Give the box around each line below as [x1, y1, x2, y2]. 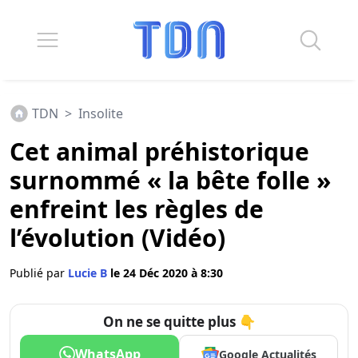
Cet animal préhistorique [10, 135, 309, 168]
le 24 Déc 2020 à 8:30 [110, 265, 223, 280]
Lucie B [68, 265, 110, 280]
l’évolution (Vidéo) [10, 221, 225, 254]
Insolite [78, 105, 123, 122]
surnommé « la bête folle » [10, 164, 331, 197]
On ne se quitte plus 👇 [102, 312, 256, 331]
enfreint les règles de [10, 193, 264, 225]
